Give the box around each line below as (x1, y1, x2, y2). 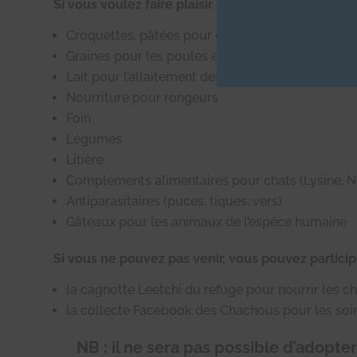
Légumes (66, 131, 123, 147)
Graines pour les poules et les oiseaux (66, 49, 294, 64)
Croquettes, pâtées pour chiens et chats (66, 28, 305, 43)
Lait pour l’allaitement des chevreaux (66, 69, 288, 84)
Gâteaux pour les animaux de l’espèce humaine (66, 214, 347, 229)
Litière (66, 152, 104, 167)
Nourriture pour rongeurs (66, 90, 219, 105)
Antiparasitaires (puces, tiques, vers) (66, 194, 283, 209)
